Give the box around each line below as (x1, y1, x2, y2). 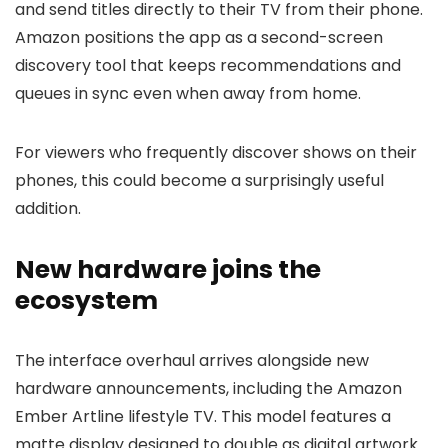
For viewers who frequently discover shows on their (15, 141, 417, 164)
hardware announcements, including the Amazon (15, 377, 402, 400)
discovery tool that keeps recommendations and (15, 54, 401, 77)
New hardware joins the (15, 252, 321, 287)
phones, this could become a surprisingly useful (15, 169, 384, 192)
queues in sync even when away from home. (15, 82, 361, 105)
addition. (15, 197, 81, 220)
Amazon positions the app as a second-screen (15, 26, 383, 49)
